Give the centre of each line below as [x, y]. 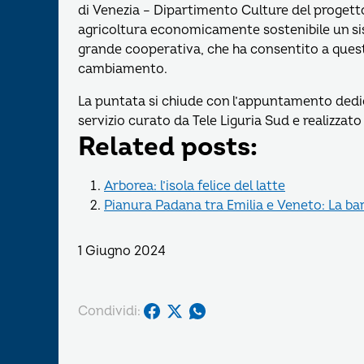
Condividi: [109, 311]
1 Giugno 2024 [122, 251]
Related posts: [168, 147]
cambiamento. [123, 69]
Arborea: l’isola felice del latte [195, 186]
